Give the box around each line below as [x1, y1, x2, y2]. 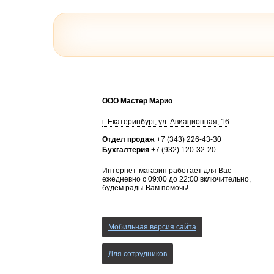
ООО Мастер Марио [102, 97, 172, 105]
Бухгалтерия [102, 146, 149, 154]
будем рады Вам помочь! [102, 183, 188, 192]
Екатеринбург [108, 117, 155, 126]
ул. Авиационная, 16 [158, 117, 229, 126]
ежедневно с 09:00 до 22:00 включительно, [102, 175, 251, 183]
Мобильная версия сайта [108, 223, 196, 231]
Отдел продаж [102, 135, 155, 144]
